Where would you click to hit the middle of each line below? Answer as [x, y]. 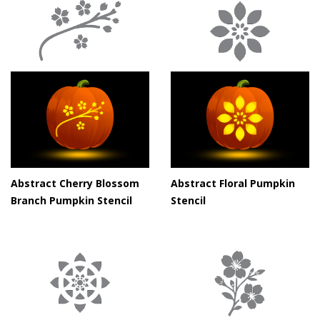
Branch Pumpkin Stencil [71, 201]
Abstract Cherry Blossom [75, 184]
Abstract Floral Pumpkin [233, 184]
